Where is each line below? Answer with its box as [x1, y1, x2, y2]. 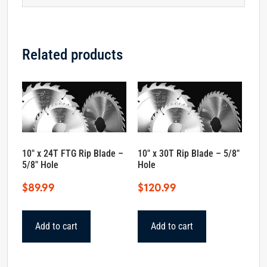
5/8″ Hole [22, 159, 58, 171]
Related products [22, 46, 123, 64]
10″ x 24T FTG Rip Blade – [22, 148, 123, 160]
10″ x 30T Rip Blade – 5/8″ [138, 148, 240, 160]
